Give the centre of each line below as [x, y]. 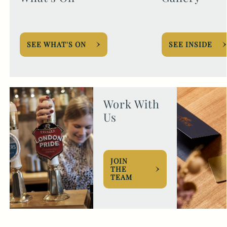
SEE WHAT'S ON [56, 44]
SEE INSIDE [190, 44]
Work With [131, 104]
